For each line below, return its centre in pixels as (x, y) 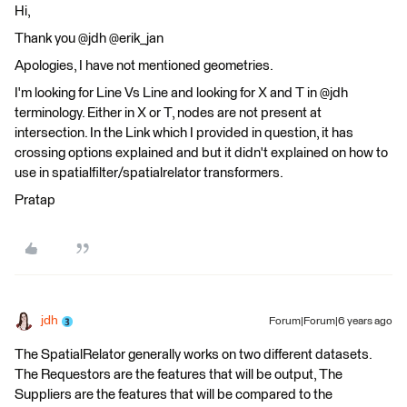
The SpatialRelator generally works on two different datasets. (193, 355)
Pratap (35, 200)
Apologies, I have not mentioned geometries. (144, 66)
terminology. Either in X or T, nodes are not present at (168, 113)
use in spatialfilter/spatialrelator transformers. (149, 173)
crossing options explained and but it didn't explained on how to (201, 153)
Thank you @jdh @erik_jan (89, 39)
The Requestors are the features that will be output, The (179, 375)
